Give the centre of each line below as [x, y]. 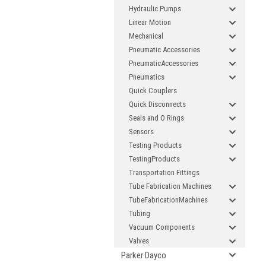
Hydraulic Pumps [155, 9]
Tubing [140, 213]
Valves [139, 241]
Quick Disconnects [157, 104]
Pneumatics [147, 77]
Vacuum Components [162, 227]
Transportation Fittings [164, 172]
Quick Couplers [153, 91]
